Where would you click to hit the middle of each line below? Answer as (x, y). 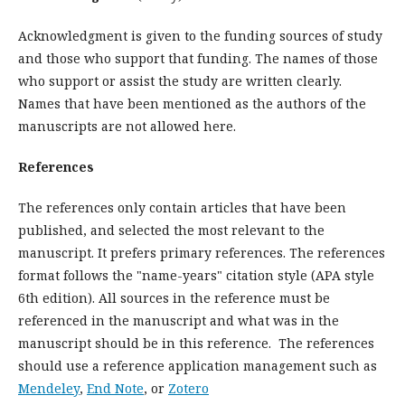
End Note (115, 388)
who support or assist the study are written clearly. (180, 81)
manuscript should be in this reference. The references (196, 343)
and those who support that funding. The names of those (198, 58)
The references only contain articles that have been (182, 207)
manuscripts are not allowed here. (127, 126)
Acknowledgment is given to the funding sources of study (200, 36)
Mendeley (49, 388)
